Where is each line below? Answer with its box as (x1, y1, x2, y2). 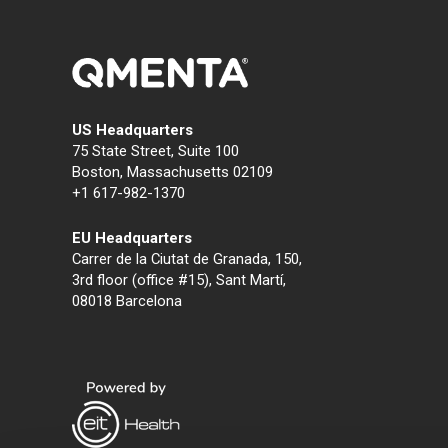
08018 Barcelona (72, 291, 182, 310)
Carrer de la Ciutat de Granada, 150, (72, 249, 302, 268)
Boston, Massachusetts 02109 (72, 162, 273, 181)
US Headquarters (72, 120, 193, 139)
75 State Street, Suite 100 (72, 141, 243, 160)
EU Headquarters (72, 228, 192, 247)
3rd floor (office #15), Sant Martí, (72, 270, 286, 289)
